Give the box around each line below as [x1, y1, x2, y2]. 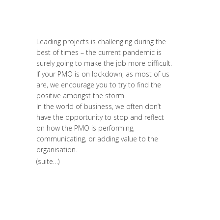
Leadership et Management [36, 12, 124, 22]
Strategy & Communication [69, 25, 154, 34]
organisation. [36, 145, 77, 154]
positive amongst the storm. [36, 91, 126, 100]
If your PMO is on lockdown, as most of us [36, 69, 169, 79]
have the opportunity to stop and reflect [36, 112, 164, 122]
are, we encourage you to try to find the [36, 80, 161, 89]
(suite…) [36, 157, 59, 166]
